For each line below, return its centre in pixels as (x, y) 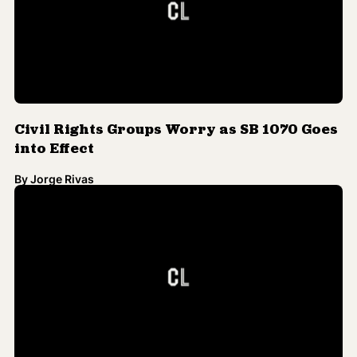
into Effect (54, 140)
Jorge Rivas (62, 170)
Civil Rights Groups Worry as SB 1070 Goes (176, 121)
